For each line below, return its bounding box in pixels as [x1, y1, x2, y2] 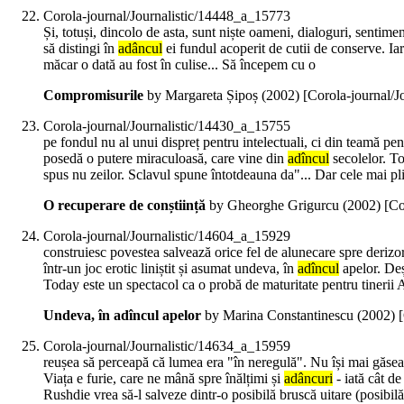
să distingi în [43, 41, 118, 57]
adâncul [118, 41, 162, 57]
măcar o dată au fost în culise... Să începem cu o [43, 57, 316, 73]
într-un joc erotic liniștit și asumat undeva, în [43, 261, 298, 277]
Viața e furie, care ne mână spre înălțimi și [43, 371, 284, 387]
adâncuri [284, 371, 333, 387]
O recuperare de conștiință [43, 197, 206, 214]
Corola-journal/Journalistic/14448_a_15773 [43, 8, 290, 24]
